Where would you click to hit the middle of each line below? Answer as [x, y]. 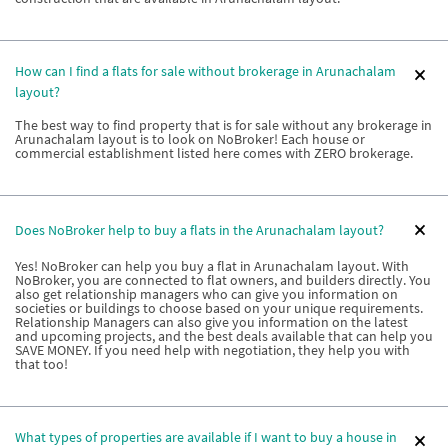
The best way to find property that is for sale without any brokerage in [223, 125]
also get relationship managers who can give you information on [206, 294]
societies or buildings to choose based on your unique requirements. [219, 308]
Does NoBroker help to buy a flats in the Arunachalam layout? [199, 229]
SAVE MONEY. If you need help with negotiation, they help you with [212, 350]
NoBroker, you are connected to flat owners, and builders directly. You [223, 280]
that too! [41, 364]
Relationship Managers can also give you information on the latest [211, 322]
